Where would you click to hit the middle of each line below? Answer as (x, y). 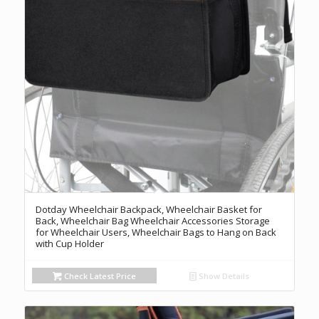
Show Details (223, 276)
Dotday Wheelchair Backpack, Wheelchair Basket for (148, 210)
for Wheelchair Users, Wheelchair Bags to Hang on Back (156, 232)
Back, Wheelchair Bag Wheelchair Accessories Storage (152, 221)
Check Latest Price (99, 276)
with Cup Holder (69, 244)
